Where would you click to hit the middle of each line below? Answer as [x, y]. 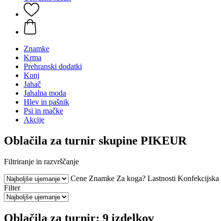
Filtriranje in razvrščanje [41, 161]
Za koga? [131, 178]
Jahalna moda [45, 93]
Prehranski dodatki [53, 66]
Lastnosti [162, 178]
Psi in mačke [43, 111]
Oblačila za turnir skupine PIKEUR [95, 140]
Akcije [34, 120]
